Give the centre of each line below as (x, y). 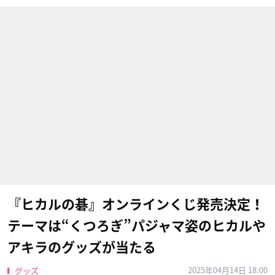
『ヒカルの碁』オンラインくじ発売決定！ (136, 204)
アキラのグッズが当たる (82, 247)
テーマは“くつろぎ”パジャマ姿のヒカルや (137, 226)
